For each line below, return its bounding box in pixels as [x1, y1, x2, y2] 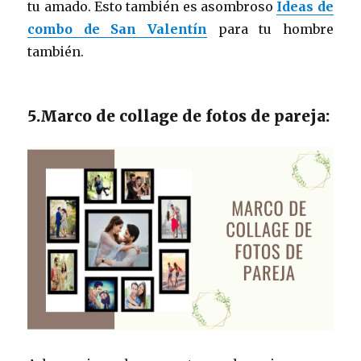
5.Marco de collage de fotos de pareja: [27, 106, 330, 126]
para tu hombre [207, 20, 334, 37]
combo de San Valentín [27, 20, 207, 37]
